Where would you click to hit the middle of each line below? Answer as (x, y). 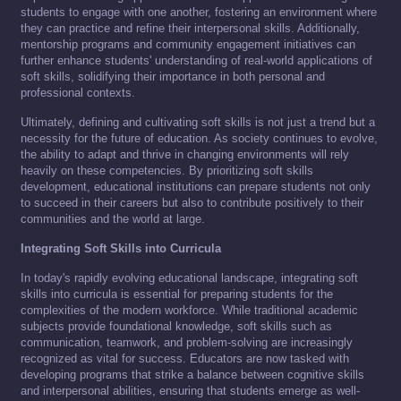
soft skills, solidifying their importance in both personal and (173, 77)
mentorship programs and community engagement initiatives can (188, 45)
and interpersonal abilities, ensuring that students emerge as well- (190, 391)
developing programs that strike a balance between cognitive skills (192, 375)
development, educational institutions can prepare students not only (196, 187)
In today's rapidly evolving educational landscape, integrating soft (189, 278)
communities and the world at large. (113, 219)
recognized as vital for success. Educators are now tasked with (185, 359)
